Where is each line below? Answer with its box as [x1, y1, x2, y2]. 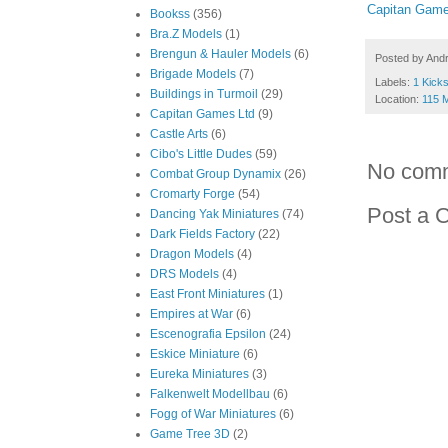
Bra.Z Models [150, 27, 222, 41]
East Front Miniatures [150, 287, 265, 301]
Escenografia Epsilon [150, 327, 266, 341]
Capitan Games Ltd [150, 107, 255, 121]
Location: [375, 93, 422, 106]
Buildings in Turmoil [150, 87, 258, 101]
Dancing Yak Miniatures [150, 207, 279, 221]
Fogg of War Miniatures [150, 407, 276, 421]
